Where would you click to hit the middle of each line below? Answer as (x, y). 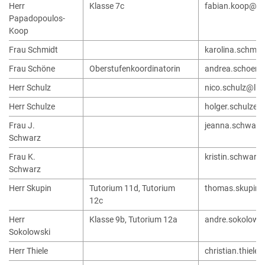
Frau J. (22, 126)
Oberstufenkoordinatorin (135, 69)
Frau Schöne (32, 69)
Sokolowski (30, 232)
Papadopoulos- (37, 19)
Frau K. (22, 157)
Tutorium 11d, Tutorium (132, 189)
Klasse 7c (107, 7)
